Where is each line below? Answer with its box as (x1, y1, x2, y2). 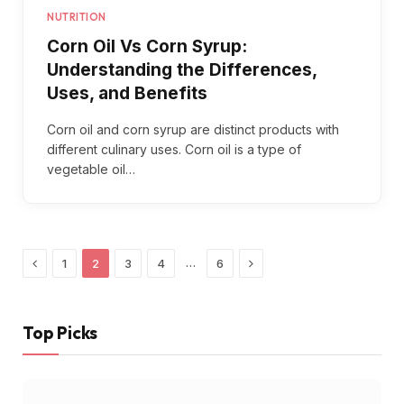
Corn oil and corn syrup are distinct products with (47, 121, 339, 137)
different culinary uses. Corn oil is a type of (47, 141, 301, 157)
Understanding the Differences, (47, 59, 317, 80)
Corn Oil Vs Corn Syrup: (47, 35, 247, 57)
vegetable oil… (47, 161, 135, 177)
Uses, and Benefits (47, 82, 207, 104)
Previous (36, 253, 91, 270)
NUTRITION (47, 10, 106, 23)
